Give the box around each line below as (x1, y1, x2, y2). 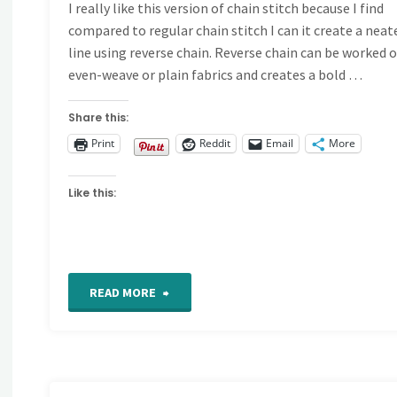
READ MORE (90, 284, 157, 300)
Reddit (199, 136, 231, 152)
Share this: (68, 109, 129, 125)
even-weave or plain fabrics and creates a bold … (68, 65, 363, 83)
